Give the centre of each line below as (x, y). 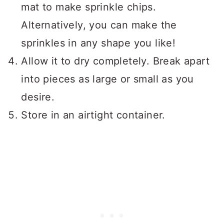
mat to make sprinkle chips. (89, 7)
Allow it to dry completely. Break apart (115, 61)
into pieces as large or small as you (107, 79)
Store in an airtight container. (93, 115)
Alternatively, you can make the (99, 25)
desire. (38, 97)
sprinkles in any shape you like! (98, 43)
